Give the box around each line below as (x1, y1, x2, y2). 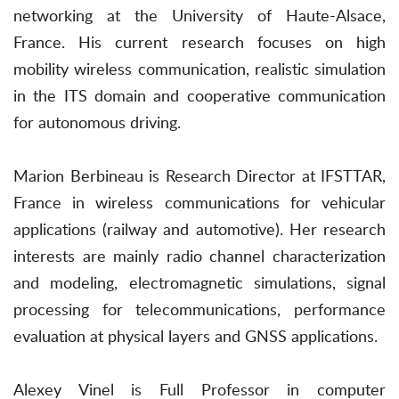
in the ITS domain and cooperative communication (13, 85, 386, 107)
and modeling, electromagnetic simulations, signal (13, 272, 386, 294)
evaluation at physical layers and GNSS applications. (13, 325, 378, 347)
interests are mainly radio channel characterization (13, 245, 386, 267)
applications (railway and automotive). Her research (13, 218, 386, 240)
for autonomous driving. (13, 111, 181, 134)
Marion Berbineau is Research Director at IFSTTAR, (13, 165, 386, 187)
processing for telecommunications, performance (13, 298, 386, 321)
